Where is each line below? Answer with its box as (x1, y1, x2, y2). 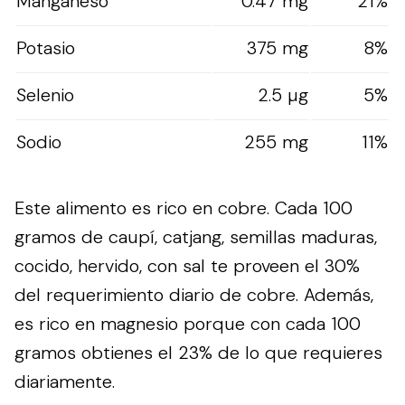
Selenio (16, 82, 74, 107)
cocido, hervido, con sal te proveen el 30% (14, 253, 360, 278)
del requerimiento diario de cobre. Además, (14, 282, 373, 306)
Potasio (16, 35, 75, 60)
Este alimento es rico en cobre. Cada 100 (14, 195, 353, 220)
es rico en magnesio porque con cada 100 (14, 311, 361, 335)
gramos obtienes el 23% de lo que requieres (14, 340, 382, 364)
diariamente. (14, 369, 115, 393)
